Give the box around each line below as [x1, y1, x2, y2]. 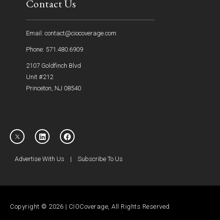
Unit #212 [26, 73, 53, 81]
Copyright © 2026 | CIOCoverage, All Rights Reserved [10, 202, 170, 210]
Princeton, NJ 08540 [26, 84, 81, 92]
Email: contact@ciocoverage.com [26, 29, 116, 37]
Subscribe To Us [78, 155, 123, 163]
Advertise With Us [15, 155, 64, 163]
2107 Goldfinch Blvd [26, 61, 81, 69]
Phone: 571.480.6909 [26, 45, 83, 53]
